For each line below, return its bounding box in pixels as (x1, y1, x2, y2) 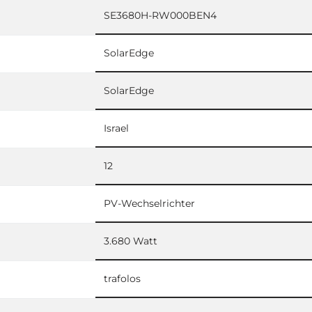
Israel (104, 121, 129, 134)
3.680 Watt (104, 234, 157, 247)
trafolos (104, 272, 141, 285)
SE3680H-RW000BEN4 (104, 8, 217, 22)
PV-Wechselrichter (104, 196, 195, 210)
